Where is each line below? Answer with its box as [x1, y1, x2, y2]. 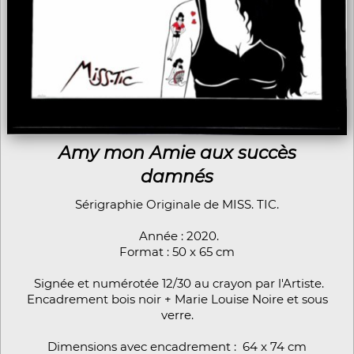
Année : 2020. [135, 228, 219, 243]
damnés [141, 165, 213, 187]
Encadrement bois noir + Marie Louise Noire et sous [26, 291, 328, 307]
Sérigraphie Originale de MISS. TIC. [75, 196, 279, 212]
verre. [160, 307, 194, 322]
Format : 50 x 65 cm [119, 243, 235, 259]
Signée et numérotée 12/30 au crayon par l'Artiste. [30, 275, 324, 291]
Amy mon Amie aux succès [58, 141, 296, 164]
